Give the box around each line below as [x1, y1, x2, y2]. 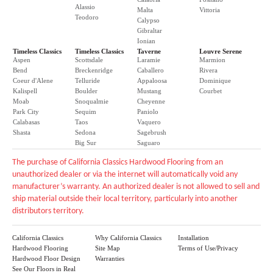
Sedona [75, 129, 96, 136]
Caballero [137, 66, 164, 74]
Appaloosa [137, 77, 167, 84]
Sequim [75, 108, 96, 115]
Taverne [137, 48, 161, 55]
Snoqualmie [75, 97, 108, 105]
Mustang [137, 87, 161, 94]
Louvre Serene [199, 48, 242, 55]
